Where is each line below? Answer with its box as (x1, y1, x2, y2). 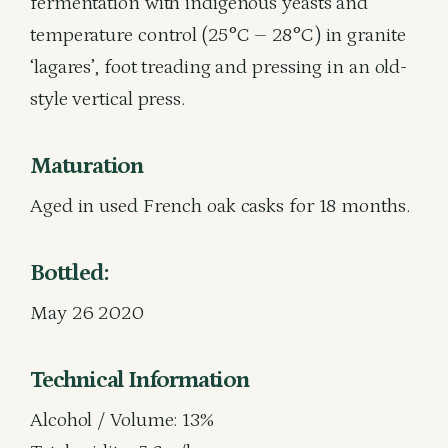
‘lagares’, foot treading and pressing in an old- (30, 56, 408, 78)
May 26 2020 (30, 302, 144, 324)
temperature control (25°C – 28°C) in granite (30, 24, 406, 46)
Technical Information (30, 366, 249, 393)
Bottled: (30, 259, 108, 286)
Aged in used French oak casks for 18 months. (30, 195, 410, 217)
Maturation (30, 152, 143, 179)
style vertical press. (30, 88, 185, 110)
